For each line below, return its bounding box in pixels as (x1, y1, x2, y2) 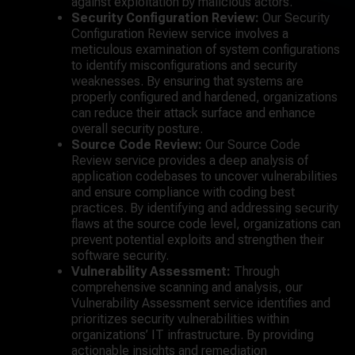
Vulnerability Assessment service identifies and (71, 296, 330, 311)
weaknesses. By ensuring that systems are (71, 74, 303, 89)
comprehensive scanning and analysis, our (71, 280, 303, 295)
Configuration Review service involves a (71, 26, 288, 41)
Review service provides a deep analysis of (71, 153, 308, 168)
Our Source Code (202, 137, 300, 152)
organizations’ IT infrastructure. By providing (71, 327, 314, 342)
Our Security (259, 10, 330, 25)
